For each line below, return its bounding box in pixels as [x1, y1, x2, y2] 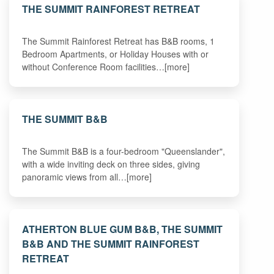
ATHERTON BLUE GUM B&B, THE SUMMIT [22, 221, 223, 236]
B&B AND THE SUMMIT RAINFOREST [22, 236, 200, 251]
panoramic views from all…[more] [22, 171, 152, 183]
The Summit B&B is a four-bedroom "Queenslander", [22, 145, 226, 158]
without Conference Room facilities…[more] [22, 61, 190, 73]
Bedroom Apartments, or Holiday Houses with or [22, 48, 209, 61]
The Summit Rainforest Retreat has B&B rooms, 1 [22, 35, 215, 48]
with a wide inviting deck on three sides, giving [22, 158, 201, 171]
